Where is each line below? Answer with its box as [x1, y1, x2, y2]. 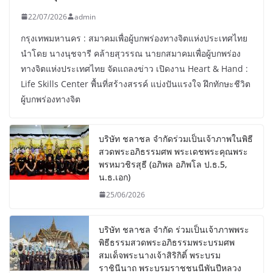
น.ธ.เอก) [99, 171, 130, 183]
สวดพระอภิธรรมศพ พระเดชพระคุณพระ [99, 145, 248, 157]
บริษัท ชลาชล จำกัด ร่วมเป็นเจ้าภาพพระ [99, 223, 249, 235]
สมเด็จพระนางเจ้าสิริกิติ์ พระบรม [99, 249, 221, 261]
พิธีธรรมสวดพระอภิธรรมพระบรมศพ [99, 236, 235, 248]
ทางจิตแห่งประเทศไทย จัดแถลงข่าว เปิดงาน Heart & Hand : [21, 62, 248, 74]
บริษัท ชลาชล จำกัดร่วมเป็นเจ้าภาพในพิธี [99, 132, 253, 144]
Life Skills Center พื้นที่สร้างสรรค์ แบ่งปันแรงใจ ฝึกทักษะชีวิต [21, 77, 250, 90]
